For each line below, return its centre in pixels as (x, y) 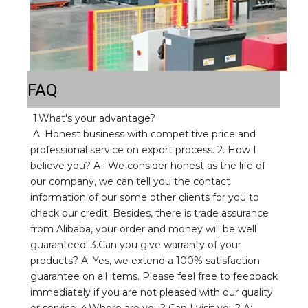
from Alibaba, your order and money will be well (143, 229)
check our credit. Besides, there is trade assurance (150, 213)
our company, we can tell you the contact (130, 181)
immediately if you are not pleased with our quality (152, 292)
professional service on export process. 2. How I (143, 150)
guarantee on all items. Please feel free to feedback (154, 276)
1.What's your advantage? (96, 118)
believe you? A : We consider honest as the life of (148, 165)
